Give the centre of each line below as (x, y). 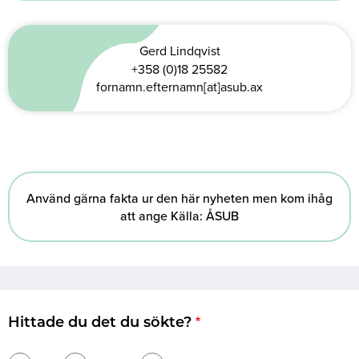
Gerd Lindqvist (179, 51)
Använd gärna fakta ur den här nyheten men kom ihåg (179, 198)
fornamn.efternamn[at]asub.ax (179, 87)
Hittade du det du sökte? (100, 324)
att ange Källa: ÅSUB (179, 216)
